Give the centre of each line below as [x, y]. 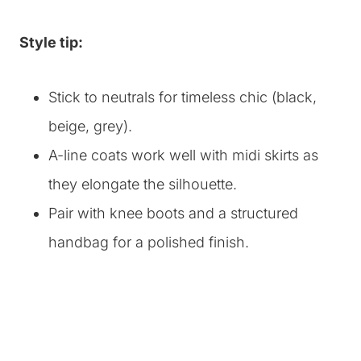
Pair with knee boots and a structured [173, 213]
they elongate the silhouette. [143, 184]
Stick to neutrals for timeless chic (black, [183, 97]
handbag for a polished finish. [149, 242]
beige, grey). [90, 126]
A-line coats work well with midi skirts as [183, 155]
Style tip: [51, 42]
